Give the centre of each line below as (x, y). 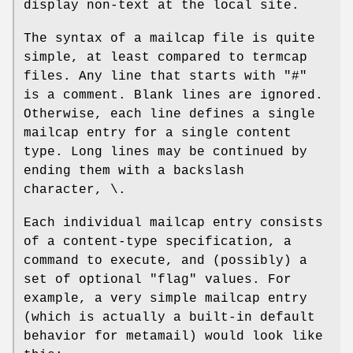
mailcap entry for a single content (158, 133)
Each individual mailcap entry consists (173, 223)
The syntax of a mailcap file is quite (169, 38)
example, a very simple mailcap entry (165, 298)
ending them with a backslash (134, 171)
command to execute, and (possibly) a (165, 260)
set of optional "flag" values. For (158, 279)
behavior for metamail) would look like (173, 336)
